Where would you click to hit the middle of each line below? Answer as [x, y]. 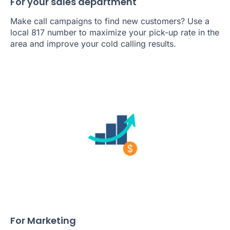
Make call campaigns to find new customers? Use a [110, 21]
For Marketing [43, 221]
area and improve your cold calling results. [93, 44]
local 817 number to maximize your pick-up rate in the [115, 33]
